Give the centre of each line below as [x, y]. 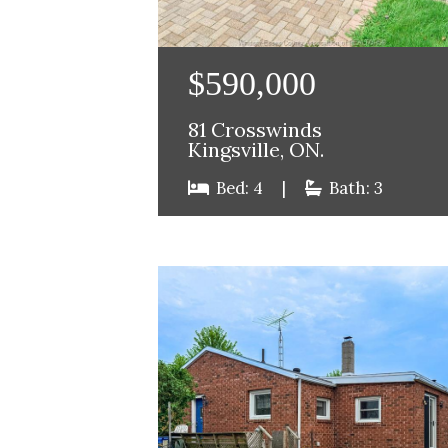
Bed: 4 [239, 188]
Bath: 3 [353, 188]
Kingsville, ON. [255, 150]
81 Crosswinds [254, 130]
